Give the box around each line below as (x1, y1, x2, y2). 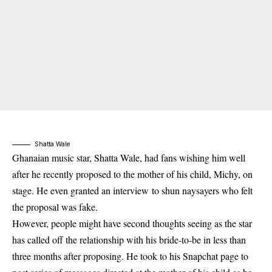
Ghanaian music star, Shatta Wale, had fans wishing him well (12, 151, 245, 164)
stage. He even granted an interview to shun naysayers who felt (12, 184, 253, 197)
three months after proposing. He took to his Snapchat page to (12, 250, 248, 262)
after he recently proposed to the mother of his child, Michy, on (12, 168, 253, 180)
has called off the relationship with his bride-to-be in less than (12, 233, 246, 246)
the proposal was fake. (12, 200, 98, 213)
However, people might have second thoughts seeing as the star (12, 217, 252, 229)
